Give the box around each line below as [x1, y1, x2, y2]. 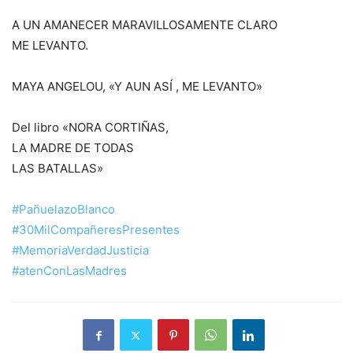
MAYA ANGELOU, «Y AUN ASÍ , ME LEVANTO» [12, 79, 262, 95]
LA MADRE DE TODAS [12, 140, 134, 156]
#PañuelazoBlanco [12, 202, 115, 217]
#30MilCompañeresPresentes [12, 222, 180, 238]
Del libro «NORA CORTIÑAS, [12, 120, 169, 136]
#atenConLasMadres [12, 263, 127, 279]
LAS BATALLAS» [12, 161, 103, 176]
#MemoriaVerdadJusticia [12, 243, 149, 258]
